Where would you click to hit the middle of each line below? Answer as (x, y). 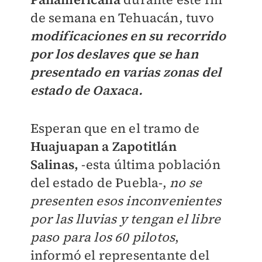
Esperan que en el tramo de (115, 128)
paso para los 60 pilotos (103, 237)
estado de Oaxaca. (86, 90)
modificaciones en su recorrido (128, 36)
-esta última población (149, 164)
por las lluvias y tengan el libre (125, 219)
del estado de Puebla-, (100, 182)
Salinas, (54, 164)
